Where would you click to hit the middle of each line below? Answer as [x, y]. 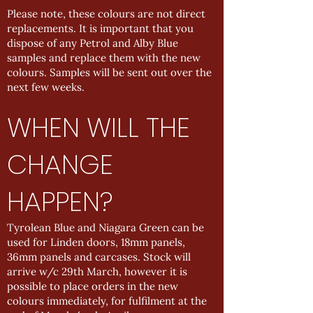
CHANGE [60, 165]
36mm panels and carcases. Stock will [99, 257]
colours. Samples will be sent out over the [109, 72]
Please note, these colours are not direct [106, 14]
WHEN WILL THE [99, 128]
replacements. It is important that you [100, 28]
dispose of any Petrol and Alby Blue [93, 43]
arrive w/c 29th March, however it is [97, 271]
